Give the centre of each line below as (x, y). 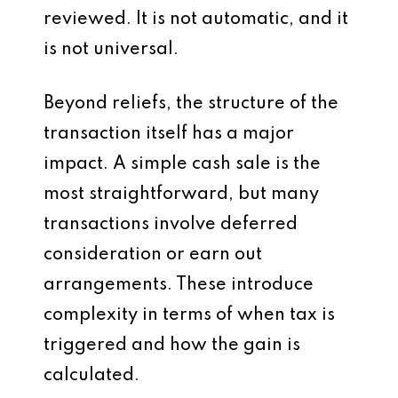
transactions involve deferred (171, 225)
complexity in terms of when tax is (189, 315)
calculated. (92, 376)
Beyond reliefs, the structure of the (191, 104)
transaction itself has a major (169, 134)
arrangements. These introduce (179, 285)
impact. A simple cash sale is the (182, 164)
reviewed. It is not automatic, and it (196, 20)
